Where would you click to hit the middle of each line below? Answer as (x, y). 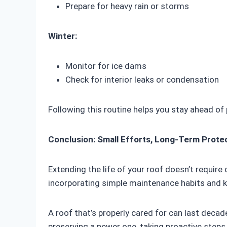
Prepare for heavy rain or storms (127, 6)
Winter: (63, 36)
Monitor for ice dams (106, 66)
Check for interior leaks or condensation (142, 80)
